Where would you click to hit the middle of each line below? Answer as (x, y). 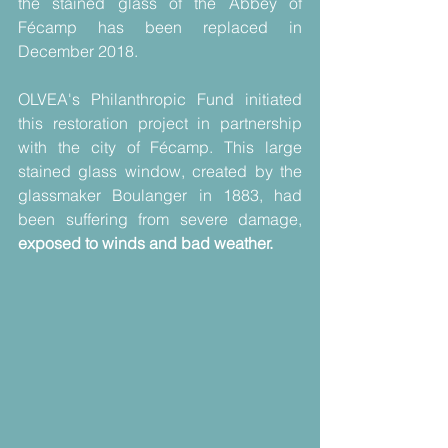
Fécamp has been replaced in (160, 27)
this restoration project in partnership (160, 123)
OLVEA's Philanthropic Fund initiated (160, 99)
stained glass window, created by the (160, 171)
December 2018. (78, 51)
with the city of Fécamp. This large (160, 147)
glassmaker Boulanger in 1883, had (160, 195)
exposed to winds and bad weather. (145, 243)
